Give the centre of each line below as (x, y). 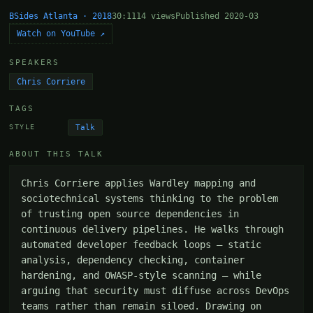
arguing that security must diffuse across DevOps (155, 290)
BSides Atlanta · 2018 (61, 16)
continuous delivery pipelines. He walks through (153, 229)
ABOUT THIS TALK (57, 154)
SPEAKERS (35, 62)
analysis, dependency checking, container (133, 260)
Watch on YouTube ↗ (61, 33)
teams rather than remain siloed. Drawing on (141, 306)
